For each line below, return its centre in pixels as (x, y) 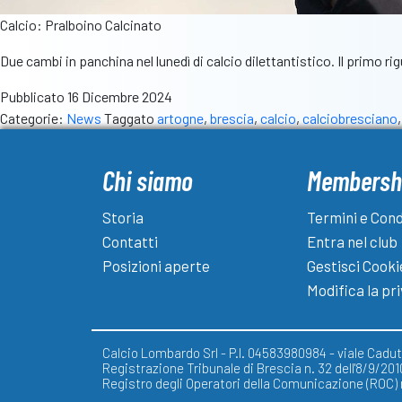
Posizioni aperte (156, 266)
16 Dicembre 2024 (120, 97)
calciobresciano (350, 118)
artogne (180, 118)
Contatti (130, 242)
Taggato (131, 118)
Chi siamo (148, 181)
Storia (123, 218)
